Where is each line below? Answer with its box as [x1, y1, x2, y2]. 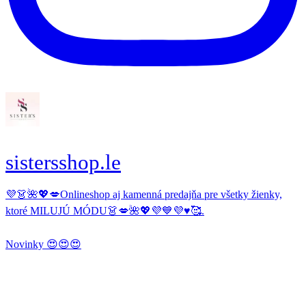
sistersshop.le [5, 150, 121, 174]
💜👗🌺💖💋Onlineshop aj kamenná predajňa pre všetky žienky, [5, 189, 282, 201]
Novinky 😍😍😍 [5, 238, 81, 251]
